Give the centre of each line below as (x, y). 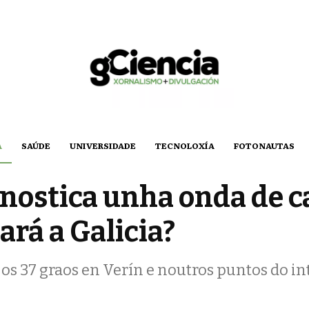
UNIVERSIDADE (102, 145)
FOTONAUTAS (264, 145)
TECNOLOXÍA (185, 145)
